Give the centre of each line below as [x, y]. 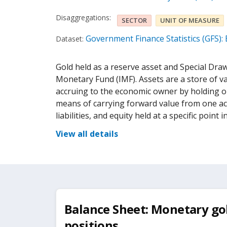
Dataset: [70, 39]
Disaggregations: [83, 17]
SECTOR [134, 20]
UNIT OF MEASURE [190, 20]
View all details [87, 134]
